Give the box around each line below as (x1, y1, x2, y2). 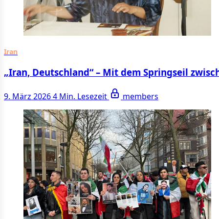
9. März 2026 (4, 90, 51, 102)
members (123, 90, 158, 102)
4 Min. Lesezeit (53, 90, 109, 102)
